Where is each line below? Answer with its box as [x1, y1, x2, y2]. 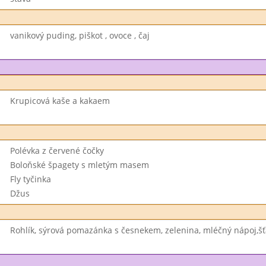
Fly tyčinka [9, 173, 51, 185]
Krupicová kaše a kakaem [9, 95, 110, 106]
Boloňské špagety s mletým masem [9, 159, 149, 170]
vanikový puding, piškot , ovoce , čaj [9, 30, 150, 41]
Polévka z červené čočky [9, 145, 104, 156]
